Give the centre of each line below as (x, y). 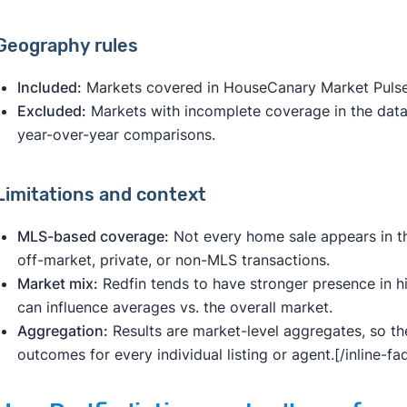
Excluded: (51, 111)
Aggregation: (62, 331)
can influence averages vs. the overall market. (174, 308)
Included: (49, 88)
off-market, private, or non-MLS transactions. (173, 260)
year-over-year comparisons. (116, 135)
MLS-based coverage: (93, 237)
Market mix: (57, 284)
